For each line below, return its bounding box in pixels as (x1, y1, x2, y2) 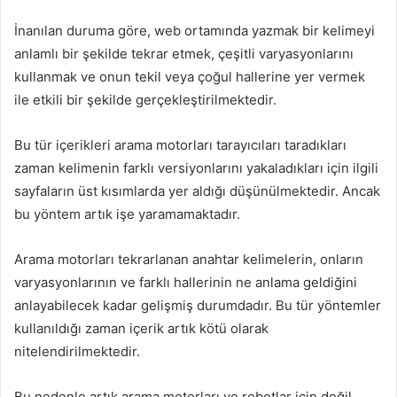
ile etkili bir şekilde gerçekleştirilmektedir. (14, 90, 276, 108)
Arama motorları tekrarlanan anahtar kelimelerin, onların (14, 250, 363, 268)
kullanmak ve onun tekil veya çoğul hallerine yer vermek (14, 67, 365, 85)
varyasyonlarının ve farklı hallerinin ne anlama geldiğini (14, 273, 357, 291)
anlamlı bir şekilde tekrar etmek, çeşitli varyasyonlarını (14, 44, 354, 62)
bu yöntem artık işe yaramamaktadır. (14, 205, 240, 222)
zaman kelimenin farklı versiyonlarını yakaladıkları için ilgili (14, 159, 378, 176)
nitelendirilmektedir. (14, 342, 140, 360)
